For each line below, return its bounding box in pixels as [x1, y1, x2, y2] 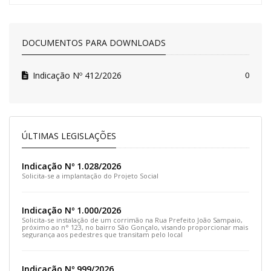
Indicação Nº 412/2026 [32, 70, 122, 82]
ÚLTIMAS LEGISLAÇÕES [21, 130, 116, 142]
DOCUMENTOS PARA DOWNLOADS [21, 36, 166, 48]
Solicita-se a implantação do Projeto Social [21, 171, 158, 181]
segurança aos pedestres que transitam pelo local [21, 230, 183, 240]
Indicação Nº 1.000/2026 [21, 204, 121, 217]
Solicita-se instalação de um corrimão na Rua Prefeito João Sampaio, [21, 215, 243, 225]
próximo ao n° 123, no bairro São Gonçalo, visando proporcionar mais [21, 223, 248, 232]
